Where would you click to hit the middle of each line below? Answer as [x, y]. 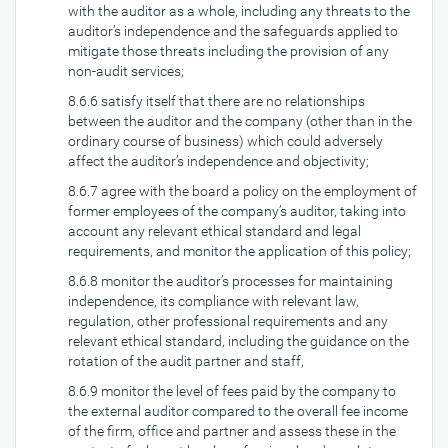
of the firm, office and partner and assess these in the [232, 431]
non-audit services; [126, 71]
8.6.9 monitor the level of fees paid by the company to [232, 391]
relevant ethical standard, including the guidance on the [238, 341]
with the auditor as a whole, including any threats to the [239, 11]
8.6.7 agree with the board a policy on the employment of [242, 191]
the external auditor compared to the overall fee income [238, 411]
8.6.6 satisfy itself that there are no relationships [216, 101]
